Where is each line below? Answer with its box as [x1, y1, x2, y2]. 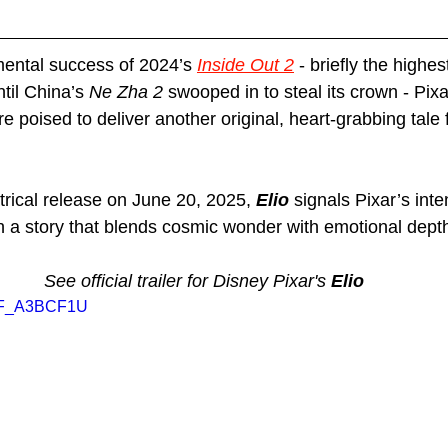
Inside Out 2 [197, 54, 294, 75]
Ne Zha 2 [89, 81, 163, 102]
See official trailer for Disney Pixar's [44, 270, 331, 291]
